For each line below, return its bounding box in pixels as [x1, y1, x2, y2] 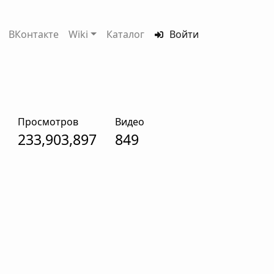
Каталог [106, 28, 144, 41]
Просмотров [17, 115, 78, 128]
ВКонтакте [8, 28, 59, 41]
